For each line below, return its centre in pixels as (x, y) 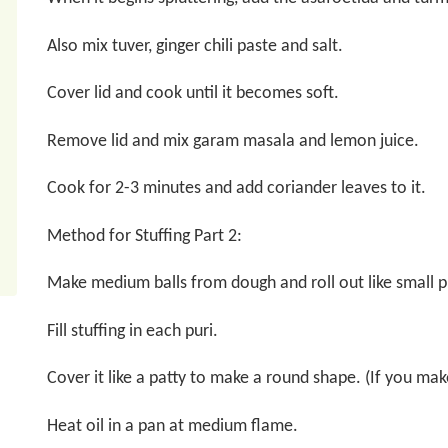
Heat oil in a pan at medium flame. (172, 426)
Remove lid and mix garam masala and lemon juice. (232, 141)
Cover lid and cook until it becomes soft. (192, 93)
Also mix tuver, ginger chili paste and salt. (194, 46)
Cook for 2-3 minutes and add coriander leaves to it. (236, 188)
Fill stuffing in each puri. (132, 331)
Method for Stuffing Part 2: (144, 236)
